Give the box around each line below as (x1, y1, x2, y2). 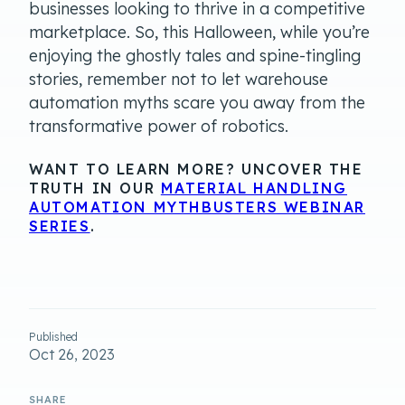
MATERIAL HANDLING (160, 178, 348, 197)
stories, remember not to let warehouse (29, 68, 328, 89)
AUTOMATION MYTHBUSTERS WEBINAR (29, 197, 366, 216)
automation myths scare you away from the (29, 91, 365, 113)
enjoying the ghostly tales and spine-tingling (29, 44, 361, 66)
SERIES (29, 216, 90, 235)
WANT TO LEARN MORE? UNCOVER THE (29, 159, 363, 178)
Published (29, 329, 78, 344)
